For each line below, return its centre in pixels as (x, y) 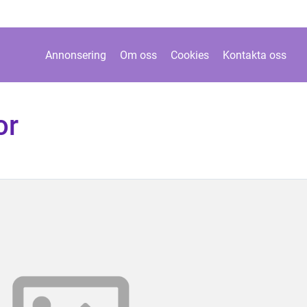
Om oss (138, 55)
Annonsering (75, 55)
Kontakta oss (254, 55)
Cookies (189, 55)
